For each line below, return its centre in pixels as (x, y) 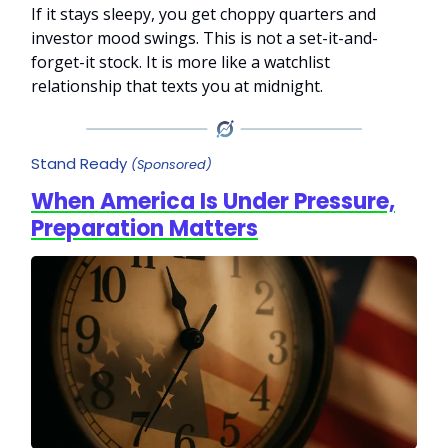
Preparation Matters (144, 228)
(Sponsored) (171, 164)
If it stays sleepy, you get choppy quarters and (203, 14)
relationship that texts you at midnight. (177, 86)
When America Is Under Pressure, (213, 201)
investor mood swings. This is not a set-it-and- (204, 38)
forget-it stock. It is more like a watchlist (180, 62)
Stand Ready (81, 163)
